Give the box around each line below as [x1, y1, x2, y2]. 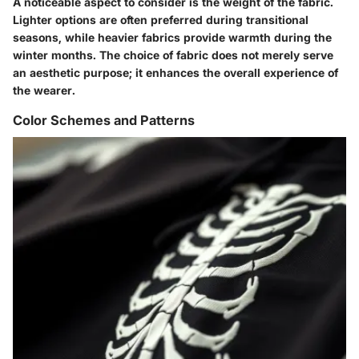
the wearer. [13, 83, 75, 98]
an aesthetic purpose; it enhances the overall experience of [13, 66, 338, 80]
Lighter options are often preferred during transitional [13, 13, 309, 27]
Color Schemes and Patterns [13, 112, 195, 129]
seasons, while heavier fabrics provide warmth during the [13, 30, 332, 45]
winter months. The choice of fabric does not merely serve [13, 48, 333, 63]
